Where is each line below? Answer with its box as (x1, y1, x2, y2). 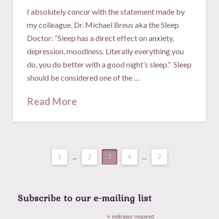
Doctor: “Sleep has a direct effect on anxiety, (27, 33, 175, 43)
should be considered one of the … (27, 72, 140, 82)
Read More (27, 95, 77, 107)
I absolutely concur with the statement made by (27, 6, 185, 16)
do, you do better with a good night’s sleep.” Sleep (27, 59, 192, 69)
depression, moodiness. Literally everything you (27, 46, 184, 56)
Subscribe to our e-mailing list (17, 191, 152, 205)
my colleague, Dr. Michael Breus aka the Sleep (27, 20, 179, 29)
